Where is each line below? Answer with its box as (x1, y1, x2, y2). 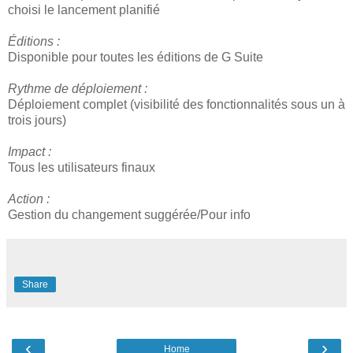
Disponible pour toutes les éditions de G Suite (8, 50, 263, 64)
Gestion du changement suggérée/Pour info (8, 207, 251, 221)
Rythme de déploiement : (8, 81, 147, 95)
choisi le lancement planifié (8, 2, 160, 17)
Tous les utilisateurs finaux (8, 160, 155, 174)
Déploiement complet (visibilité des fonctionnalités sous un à (8, 97, 345, 111)
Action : (8, 191, 50, 206)
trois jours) (8, 113, 66, 127)
